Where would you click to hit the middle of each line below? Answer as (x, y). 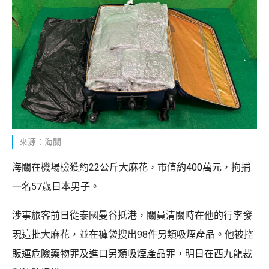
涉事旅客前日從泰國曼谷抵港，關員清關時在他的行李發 (132, 215)
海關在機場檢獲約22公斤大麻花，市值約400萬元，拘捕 (131, 167)
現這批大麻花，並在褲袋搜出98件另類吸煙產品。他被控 (133, 234)
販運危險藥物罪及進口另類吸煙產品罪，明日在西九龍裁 (132, 253)
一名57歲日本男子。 (56, 186)
